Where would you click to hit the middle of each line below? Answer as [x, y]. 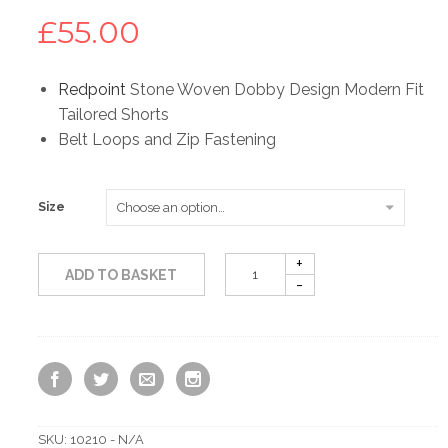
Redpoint [92, 90]
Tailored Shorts [113, 115]
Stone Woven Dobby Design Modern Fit [275, 90]
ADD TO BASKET [121, 275]
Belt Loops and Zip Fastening [167, 140]
